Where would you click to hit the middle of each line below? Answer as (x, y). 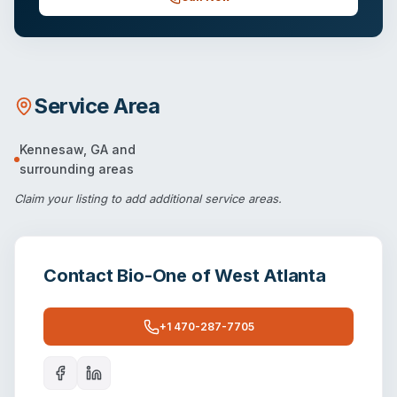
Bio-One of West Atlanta (222, 276)
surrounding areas (77, 169)
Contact (81, 276)
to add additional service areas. (195, 199)
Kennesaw (51, 150)
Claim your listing (61, 199)
